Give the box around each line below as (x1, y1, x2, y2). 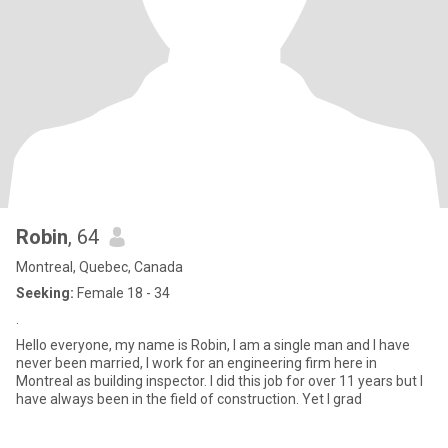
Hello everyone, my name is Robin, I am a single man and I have (16, 337, 410, 353)
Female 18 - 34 (74, 285, 170, 301)
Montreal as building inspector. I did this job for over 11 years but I (16, 373, 423, 389)
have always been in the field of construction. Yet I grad (16, 391, 362, 407)
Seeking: (16, 285, 74, 301)
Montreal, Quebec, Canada (16, 259, 183, 275)
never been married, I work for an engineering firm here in (16, 355, 377, 371)
